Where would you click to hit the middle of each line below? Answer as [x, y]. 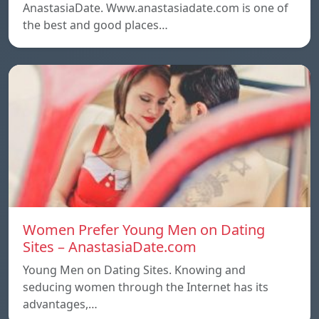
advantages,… [60, 304]
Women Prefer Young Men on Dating [144, 230]
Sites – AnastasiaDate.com [110, 247]
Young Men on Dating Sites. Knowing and [134, 270]
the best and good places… [95, 25]
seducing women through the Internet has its [146, 287]
